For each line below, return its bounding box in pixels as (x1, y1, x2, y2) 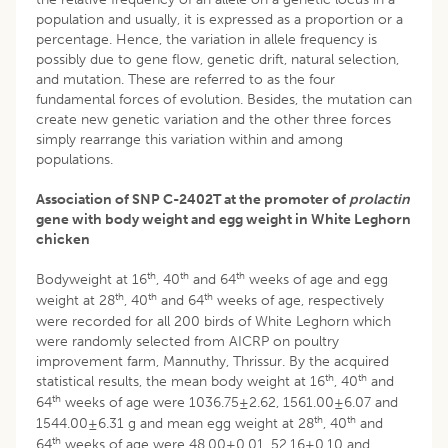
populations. (36, 150, 113, 168)
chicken (36, 230, 90, 248)
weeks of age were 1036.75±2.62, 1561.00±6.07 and (61, 393, 398, 411)
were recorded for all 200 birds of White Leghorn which (36, 312, 391, 330)
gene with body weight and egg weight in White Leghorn (36, 210, 411, 228)
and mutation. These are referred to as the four (36, 70, 335, 88)
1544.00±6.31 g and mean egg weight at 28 (36, 414, 314, 432)
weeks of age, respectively (213, 291, 384, 309)
